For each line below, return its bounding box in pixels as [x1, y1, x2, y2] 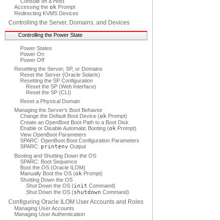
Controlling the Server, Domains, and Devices [8, 19, 130, 26]
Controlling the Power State [18, 32, 82, 38]
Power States [20, 45, 52, 51]
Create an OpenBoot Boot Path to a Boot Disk [20, 119, 129, 125]
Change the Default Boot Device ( [20, 113, 100, 119]
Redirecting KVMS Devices [14, 10, 79, 16]
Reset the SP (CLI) [26, 89, 71, 95]
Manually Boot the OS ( [20, 170, 75, 176]
